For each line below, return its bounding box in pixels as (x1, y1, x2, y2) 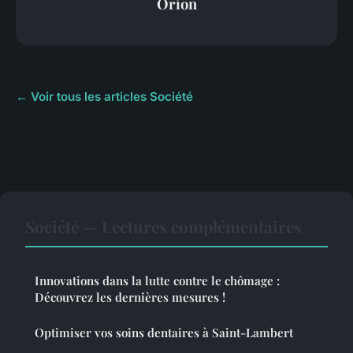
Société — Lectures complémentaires (25, 215, 302, 238)
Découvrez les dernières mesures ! (35, 289, 225, 306)
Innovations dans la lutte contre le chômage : (35, 273, 280, 289)
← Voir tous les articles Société (16, 89, 193, 105)
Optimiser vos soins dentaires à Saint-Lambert (35, 325, 293, 341)
